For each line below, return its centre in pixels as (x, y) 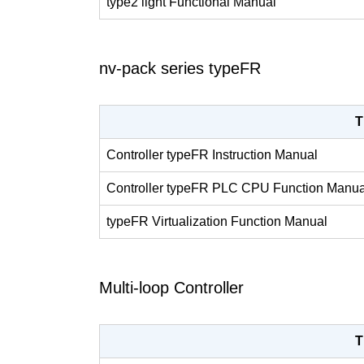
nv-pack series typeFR (180, 69)
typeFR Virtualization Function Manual (217, 222)
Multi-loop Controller (171, 288)
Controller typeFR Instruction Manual (212, 155)
